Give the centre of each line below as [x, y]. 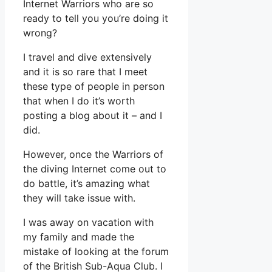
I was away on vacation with [88, 222]
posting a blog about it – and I [93, 115]
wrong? [40, 32]
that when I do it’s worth [79, 100]
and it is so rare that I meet [85, 71]
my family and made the [79, 236]
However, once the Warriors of [93, 154]
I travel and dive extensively [87, 57]
